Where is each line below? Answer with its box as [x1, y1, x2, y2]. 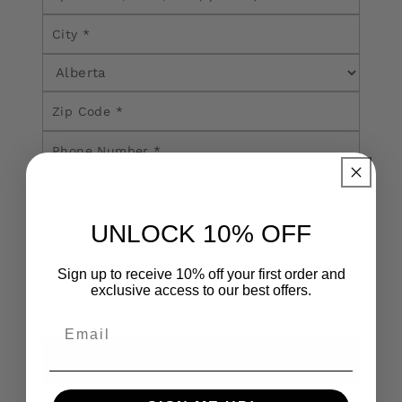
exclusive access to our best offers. [91, 283, 311, 299]
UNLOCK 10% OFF [91, 220, 311, 249]
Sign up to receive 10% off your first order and [57, 267, 345, 283]
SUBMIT [167, 351, 235, 370]
